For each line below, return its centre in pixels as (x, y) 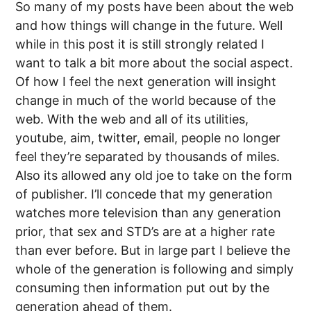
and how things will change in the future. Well (149, 25)
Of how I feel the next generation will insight (146, 81)
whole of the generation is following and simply (155, 269)
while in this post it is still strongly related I (140, 44)
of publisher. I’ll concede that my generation (144, 194)
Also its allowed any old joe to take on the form (154, 175)
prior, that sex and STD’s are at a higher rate (145, 231)
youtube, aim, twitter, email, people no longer (148, 137)
